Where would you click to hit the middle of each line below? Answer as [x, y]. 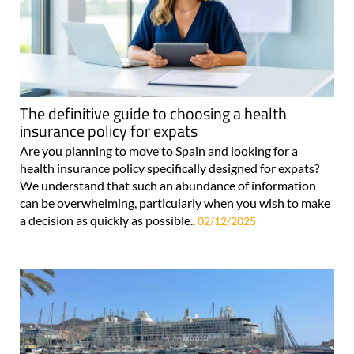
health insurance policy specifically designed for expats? [169, 168]
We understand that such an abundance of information [168, 186]
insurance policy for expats [109, 131]
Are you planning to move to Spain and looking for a [159, 151]
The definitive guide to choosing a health [153, 114]
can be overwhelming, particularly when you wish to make [175, 203]
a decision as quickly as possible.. [109, 220]
